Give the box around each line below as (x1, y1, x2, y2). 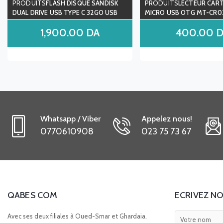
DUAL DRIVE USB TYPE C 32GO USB (12, 8, 118, 16)
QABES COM (7, 190, 58, 201)
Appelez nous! (141, 114, 192, 123)
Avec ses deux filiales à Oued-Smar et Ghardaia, (7, 212, 147, 220)
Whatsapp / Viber (40, 114, 101, 123)
